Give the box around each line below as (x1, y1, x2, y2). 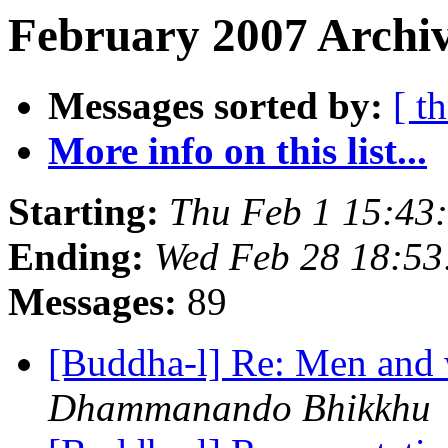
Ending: (8, 235, 144, 279)
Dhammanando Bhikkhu (48, 386, 431, 430)
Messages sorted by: (48, 84, 383, 128)
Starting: (8, 190, 159, 234)
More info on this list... (48, 129, 427, 173)
